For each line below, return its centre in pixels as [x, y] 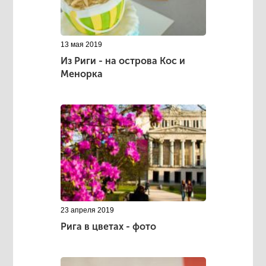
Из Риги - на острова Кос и [123, 61]
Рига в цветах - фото [108, 227]
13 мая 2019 [81, 45]
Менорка [81, 74]
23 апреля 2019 [87, 210]
